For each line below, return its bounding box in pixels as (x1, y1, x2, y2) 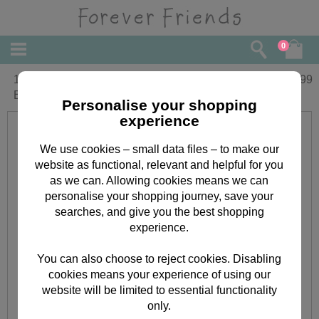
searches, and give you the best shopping (54, 205, 264, 218)
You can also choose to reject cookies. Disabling (37, 252, 282, 265)
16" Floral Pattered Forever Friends (13, 73, 192, 85)
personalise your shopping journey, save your (45, 189, 274, 202)
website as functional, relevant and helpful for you (35, 158, 284, 171)
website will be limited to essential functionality (41, 283, 277, 296)
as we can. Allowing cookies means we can (50, 174, 269, 187)
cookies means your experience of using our (48, 268, 271, 281)
